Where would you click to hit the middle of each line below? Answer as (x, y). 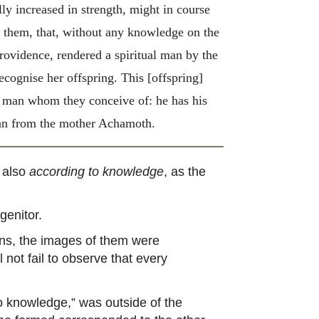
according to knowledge (96, 172)
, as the (185, 172)
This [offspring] (162, 77)
